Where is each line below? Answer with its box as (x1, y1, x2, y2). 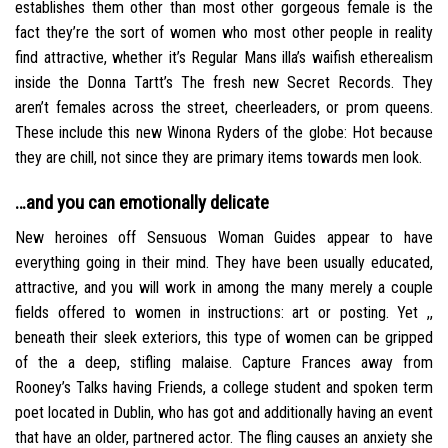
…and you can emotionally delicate (15, 191, 269, 215)
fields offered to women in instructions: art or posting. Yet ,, (15, 302, 433, 322)
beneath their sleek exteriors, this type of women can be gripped (15, 327, 433, 347)
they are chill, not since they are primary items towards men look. (15, 148, 422, 168)
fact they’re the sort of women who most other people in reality (15, 23, 433, 43)
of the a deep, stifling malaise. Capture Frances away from (15, 352, 433, 372)
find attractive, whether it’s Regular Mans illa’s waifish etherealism (15, 48, 433, 68)
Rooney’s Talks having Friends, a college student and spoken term (15, 377, 433, 397)
